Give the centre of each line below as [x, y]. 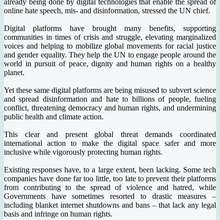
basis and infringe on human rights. [58, 214]
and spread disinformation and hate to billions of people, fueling [110, 99]
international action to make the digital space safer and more [110, 143]
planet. [15, 73]
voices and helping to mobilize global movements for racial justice [110, 46]
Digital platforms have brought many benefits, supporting [110, 28]
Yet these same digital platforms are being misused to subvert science [110, 90]
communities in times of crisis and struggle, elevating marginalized [110, 37]
